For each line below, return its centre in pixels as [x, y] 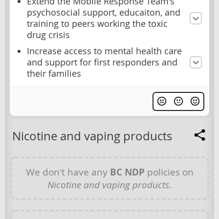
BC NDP [127, 172]
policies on [169, 172]
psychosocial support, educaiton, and [104, 13]
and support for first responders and [102, 63]
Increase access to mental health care [104, 51]
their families [54, 74]
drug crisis [48, 35]
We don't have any [68, 172]
